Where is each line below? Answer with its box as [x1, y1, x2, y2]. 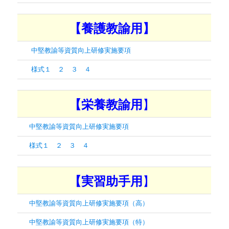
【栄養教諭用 [68, 95, 143, 113]
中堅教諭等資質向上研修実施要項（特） [29, 216, 149, 226]
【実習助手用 [68, 171, 143, 189]
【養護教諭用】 [68, 19, 155, 37]
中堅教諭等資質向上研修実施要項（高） [29, 197, 149, 208]
